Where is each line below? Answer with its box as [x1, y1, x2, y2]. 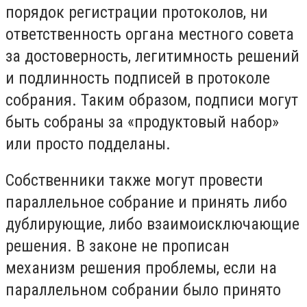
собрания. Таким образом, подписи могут [5, 90, 298, 110]
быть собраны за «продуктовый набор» [5, 112, 279, 132]
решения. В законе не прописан [5, 236, 230, 256]
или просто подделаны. [5, 134, 171, 153]
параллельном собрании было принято [5, 280, 281, 300]
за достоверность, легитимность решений [5, 46, 299, 66]
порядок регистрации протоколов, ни [5, 2, 268, 22]
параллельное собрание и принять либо [5, 193, 287, 212]
